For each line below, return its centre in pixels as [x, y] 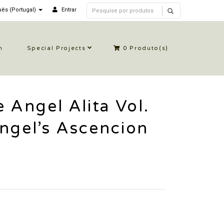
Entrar [69, 10]
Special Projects [56, 48]
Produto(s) [148, 48]
